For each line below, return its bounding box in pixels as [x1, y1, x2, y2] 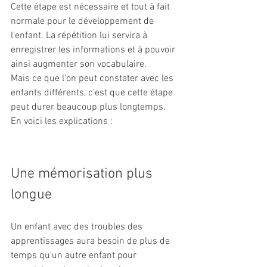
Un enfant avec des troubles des [11, 221, 145, 233]
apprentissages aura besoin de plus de [11, 235, 172, 247]
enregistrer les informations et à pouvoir [11, 44, 178, 56]
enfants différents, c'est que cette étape [11, 86, 175, 99]
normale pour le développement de [11, 15, 156, 27]
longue [11, 186, 52, 203]
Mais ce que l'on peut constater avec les [11, 72, 176, 85]
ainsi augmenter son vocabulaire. [11, 58, 149, 70]
